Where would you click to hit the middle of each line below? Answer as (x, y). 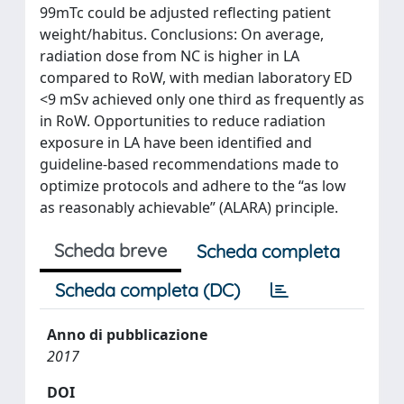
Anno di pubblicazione (127, 335)
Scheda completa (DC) (147, 290)
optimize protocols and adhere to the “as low (193, 186)
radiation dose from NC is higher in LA (170, 56)
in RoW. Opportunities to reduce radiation (183, 121)
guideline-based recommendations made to (189, 164)
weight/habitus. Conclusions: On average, (182, 34)
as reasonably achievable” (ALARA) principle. (189, 207)
